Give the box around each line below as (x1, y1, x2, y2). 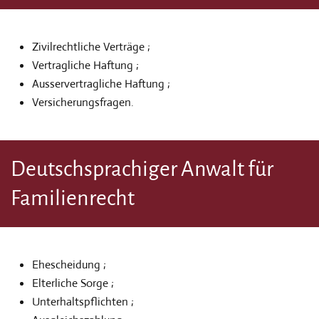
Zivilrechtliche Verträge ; (32, 39, 150, 54)
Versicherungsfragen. (32, 95, 134, 110)
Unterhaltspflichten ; (32, 294, 134, 309)
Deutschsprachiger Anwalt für (11, 157, 273, 180)
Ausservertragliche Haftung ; (32, 76, 170, 91)
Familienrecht (11, 187, 135, 209)
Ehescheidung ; (32, 257, 106, 272)
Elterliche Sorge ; (32, 276, 114, 291)
